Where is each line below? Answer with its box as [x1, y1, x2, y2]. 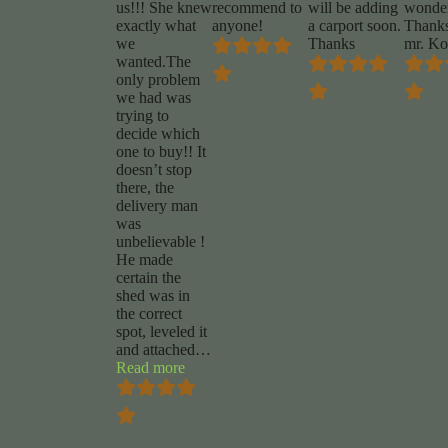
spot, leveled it [115, 323, 207, 341]
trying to [115, 107, 169, 125]
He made [115, 251, 173, 269]
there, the [115, 179, 174, 197]
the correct [115, 305, 182, 323]
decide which [115, 125, 200, 143]
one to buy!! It [115, 143, 206, 161]
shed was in [115, 287, 190, 305]
